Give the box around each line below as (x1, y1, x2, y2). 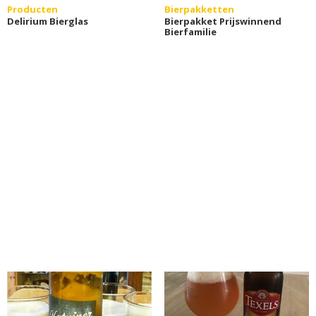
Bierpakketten (164, 2, 234, 16)
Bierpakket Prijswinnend (164, 14, 281, 28)
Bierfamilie (164, 25, 217, 38)
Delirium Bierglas (7, 14, 88, 28)
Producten (7, 2, 58, 16)
